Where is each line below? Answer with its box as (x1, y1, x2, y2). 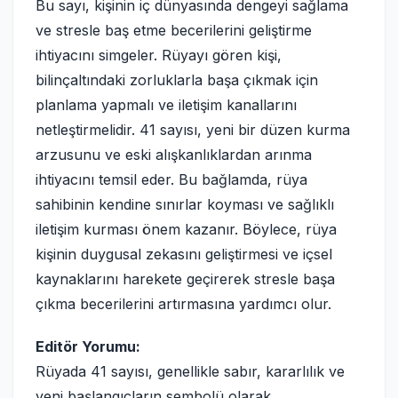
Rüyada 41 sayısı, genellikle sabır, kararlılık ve (36, 362, 345, 380)
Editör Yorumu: (36, 338, 140, 355)
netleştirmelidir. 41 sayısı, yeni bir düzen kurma (36, 121, 350, 139)
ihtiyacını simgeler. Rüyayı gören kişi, (36, 46, 282, 64)
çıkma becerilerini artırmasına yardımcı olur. (36, 295, 331, 313)
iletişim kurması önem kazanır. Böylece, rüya (36, 220, 337, 238)
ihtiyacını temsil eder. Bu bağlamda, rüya (36, 171, 307, 188)
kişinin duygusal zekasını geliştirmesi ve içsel (36, 245, 332, 263)
